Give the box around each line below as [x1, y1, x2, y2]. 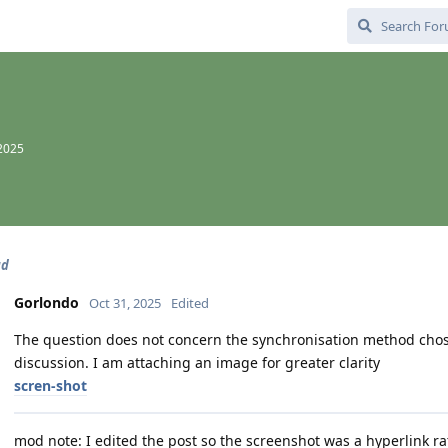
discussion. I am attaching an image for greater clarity [14, 353, 380, 372]
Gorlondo [14, 293, 79, 312]
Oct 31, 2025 [89, 294, 161, 312]
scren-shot [14, 376, 87, 395]
